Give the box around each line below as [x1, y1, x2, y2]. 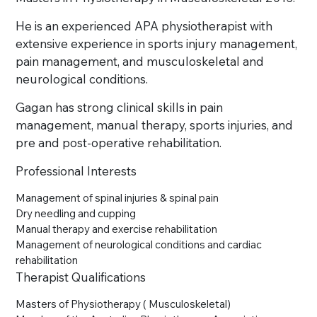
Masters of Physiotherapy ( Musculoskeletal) [16, 297, 231, 311]
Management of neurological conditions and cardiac [16, 238, 263, 252]
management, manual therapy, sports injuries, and [16, 117, 294, 133]
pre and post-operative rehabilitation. [16, 135, 222, 151]
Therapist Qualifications [16, 270, 146, 285]
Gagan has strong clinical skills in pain [16, 100, 224, 115]
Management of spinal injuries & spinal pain [16, 191, 219, 205]
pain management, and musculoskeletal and [16, 54, 265, 69]
